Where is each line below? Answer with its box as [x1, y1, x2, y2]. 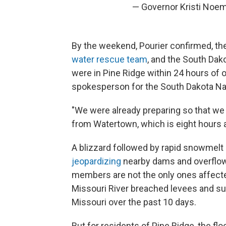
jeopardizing [72, 155, 123, 166]
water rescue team [72, 53, 147, 65]
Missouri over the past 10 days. [72, 196, 196, 207]
